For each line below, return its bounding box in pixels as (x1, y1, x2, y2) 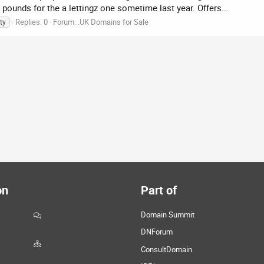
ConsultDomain (141, 243, 192, 255)
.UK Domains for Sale (78, 16, 148, 27)
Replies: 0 (15, 16, 48, 27)
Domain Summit (141, 209, 194, 220)
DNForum (141, 226, 173, 237)
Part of (141, 182, 177, 199)
